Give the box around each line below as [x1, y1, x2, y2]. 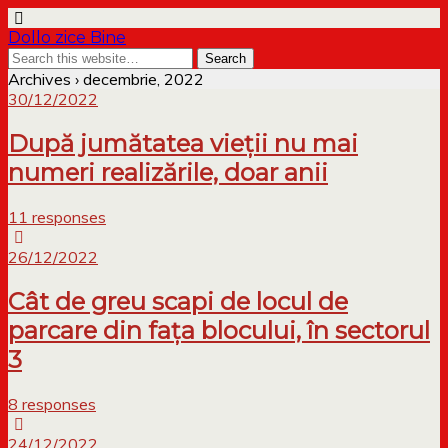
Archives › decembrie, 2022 [8, 69, 204, 89]
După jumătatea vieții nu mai [8, 128, 358, 158]
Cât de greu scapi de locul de [8, 286, 348, 316]
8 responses [8, 393, 96, 414]
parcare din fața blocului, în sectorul [8, 315, 430, 345]
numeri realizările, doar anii [8, 157, 328, 187]
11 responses [8, 206, 106, 227]
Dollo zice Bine [8, 28, 126, 47]
